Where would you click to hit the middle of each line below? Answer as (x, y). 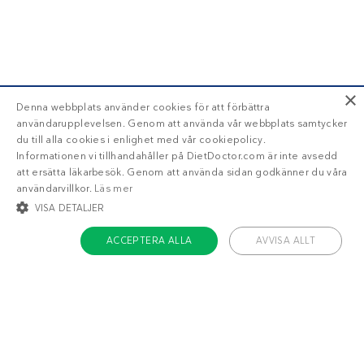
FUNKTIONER (295, 275)
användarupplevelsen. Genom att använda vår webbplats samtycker (182, 123)
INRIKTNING (200, 275)
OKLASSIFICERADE (81, 308)
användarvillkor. (54, 188)
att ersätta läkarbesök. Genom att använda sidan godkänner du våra (182, 172)
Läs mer (114, 188)
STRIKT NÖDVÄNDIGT (87, 275)
